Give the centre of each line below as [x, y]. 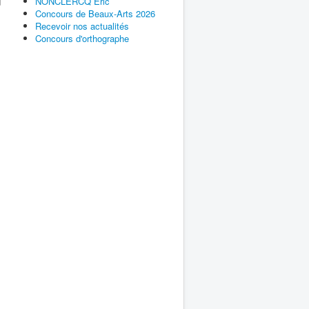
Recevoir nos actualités [82, 26]
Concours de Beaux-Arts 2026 [95, 13]
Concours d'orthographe [82, 38]
